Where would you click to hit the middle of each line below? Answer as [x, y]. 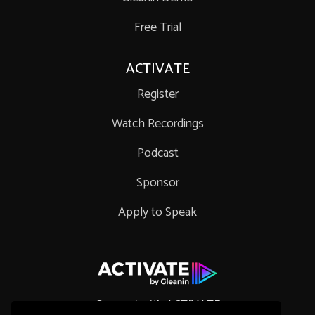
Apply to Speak [157, 213]
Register [157, 95]
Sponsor [157, 183]
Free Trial [157, 28]
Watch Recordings [157, 124]
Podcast [157, 154]
